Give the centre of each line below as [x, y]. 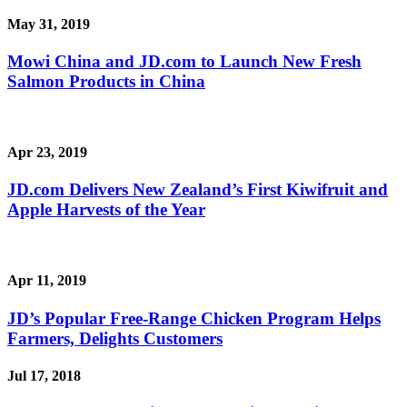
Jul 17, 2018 [44, 375]
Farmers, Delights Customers [115, 338]
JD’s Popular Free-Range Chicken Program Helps [194, 318]
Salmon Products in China [106, 82]
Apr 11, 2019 [47, 281]
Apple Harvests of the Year [106, 210]
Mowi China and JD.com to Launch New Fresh [184, 62]
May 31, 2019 [49, 24]
